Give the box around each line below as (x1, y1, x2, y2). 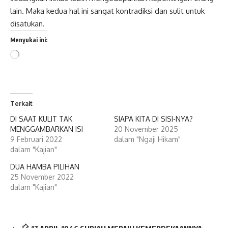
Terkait (10, 100, 33, 108)
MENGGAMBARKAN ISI (10, 125, 83, 134)
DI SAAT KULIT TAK (10, 115, 72, 124)
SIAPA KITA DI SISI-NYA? (114, 115, 193, 124)
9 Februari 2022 (10, 135, 62, 144)
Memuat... (19, 50, 46, 59)
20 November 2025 (114, 125, 178, 134)
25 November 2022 (10, 173, 74, 182)
